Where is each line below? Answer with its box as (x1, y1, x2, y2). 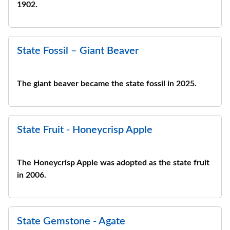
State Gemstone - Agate (17, 216, 125, 226)
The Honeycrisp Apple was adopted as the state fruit (17, 159, 209, 167)
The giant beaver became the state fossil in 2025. (17, 80, 197, 88)
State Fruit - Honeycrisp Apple (17, 125, 152, 135)
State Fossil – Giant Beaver (17, 46, 139, 56)
